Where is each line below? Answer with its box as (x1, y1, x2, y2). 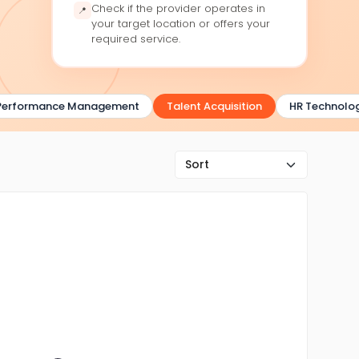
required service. (91, 30, 180, 46)
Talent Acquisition (158, 99, 254, 114)
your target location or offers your (91, 15, 270, 31)
